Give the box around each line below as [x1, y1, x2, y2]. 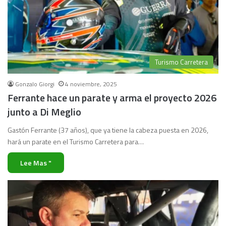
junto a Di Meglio [8, 104, 81, 120]
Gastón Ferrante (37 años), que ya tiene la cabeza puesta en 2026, [8, 125, 208, 136]
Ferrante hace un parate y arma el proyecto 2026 [8, 90, 216, 106]
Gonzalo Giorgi [15, 79, 54, 89]
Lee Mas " [20, 157, 51, 168]
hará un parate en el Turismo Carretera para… [8, 136, 144, 147]
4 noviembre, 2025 [65, 79, 117, 89]
